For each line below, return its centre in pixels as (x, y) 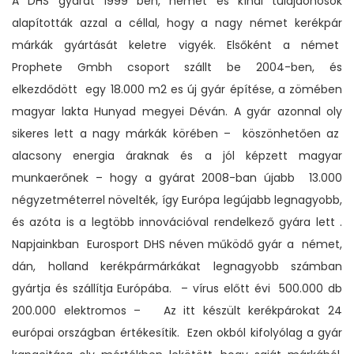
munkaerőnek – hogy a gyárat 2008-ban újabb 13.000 (177, 177)
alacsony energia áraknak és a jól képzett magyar (177, 155)
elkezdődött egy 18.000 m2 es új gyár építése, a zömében (177, 89)
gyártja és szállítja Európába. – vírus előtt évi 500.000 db (177, 288)
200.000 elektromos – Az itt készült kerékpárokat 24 (177, 310)
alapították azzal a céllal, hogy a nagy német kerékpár (177, 23)
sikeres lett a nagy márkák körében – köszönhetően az (177, 133)
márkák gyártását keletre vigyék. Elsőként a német (177, 45)
